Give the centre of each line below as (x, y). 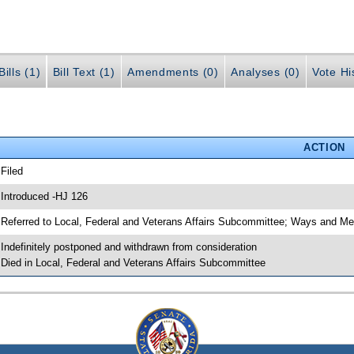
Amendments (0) (173, 72)
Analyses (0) (265, 72)
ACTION (324, 147)
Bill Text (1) (84, 72)
